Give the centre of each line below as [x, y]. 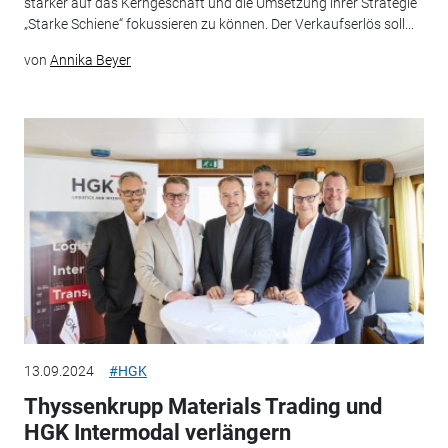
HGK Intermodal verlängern [157, 433]
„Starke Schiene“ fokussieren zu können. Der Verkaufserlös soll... [218, 23]
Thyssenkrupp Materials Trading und [202, 407]
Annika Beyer [90, 59]
